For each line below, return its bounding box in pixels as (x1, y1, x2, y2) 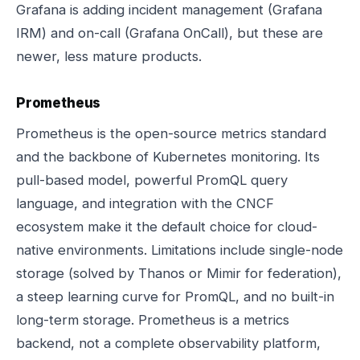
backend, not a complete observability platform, (16, 335, 321, 351)
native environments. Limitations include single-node (16, 242, 343, 258)
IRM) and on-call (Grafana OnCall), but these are (16, 25, 323, 41)
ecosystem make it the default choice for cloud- (16, 219, 317, 235)
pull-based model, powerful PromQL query (16, 172, 288, 188)
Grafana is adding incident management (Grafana (16, 2, 322, 18)
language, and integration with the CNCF (16, 195, 274, 211)
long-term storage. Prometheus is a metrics (16, 312, 289, 328)
